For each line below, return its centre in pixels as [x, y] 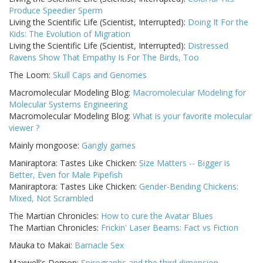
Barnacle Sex [99, 245]
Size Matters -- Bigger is [185, 163]
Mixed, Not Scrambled [51, 198]
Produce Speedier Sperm [56, 11]
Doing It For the [218, 22]
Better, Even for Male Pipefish [66, 175]
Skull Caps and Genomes [100, 75]
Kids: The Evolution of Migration [70, 34]
